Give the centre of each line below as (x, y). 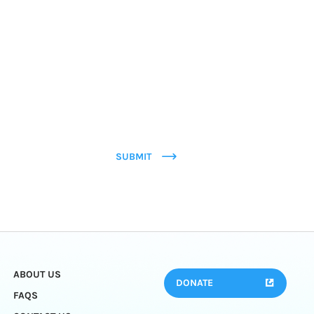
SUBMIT (134, 157)
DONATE (194, 283)
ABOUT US (37, 275)
